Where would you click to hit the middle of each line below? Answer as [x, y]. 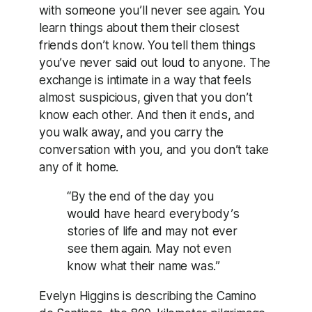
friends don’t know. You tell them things [147, 45]
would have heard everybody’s [153, 214]
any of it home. [79, 167]
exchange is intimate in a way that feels [145, 80]
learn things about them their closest [139, 28]
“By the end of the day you [141, 196]
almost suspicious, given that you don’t [146, 97]
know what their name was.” [144, 266]
